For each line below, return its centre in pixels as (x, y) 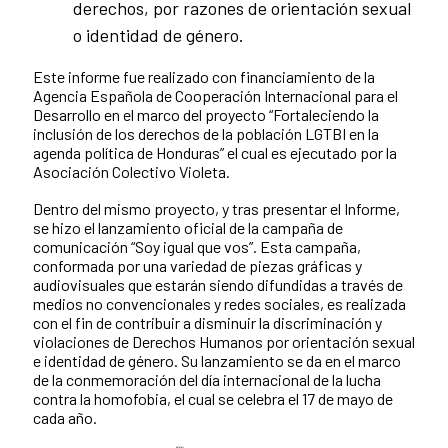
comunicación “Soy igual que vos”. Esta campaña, (197, 246)
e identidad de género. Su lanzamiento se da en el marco (217, 360)
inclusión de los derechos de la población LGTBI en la (206, 133)
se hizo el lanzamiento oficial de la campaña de (188, 227)
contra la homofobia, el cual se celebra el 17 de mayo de (213, 398)
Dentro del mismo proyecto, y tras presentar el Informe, (216, 208)
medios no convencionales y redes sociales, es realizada (219, 303)
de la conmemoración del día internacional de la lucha (207, 379)
